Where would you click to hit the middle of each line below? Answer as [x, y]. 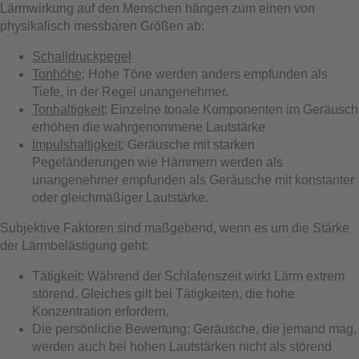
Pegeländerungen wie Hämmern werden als [157, 162]
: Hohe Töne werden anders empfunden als [205, 74]
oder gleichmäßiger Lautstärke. [120, 197]
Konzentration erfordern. [101, 311]
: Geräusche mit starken [188, 144]
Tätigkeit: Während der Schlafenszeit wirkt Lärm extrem [188, 276]
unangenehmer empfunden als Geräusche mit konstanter [193, 179]
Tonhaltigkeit [68, 109]
